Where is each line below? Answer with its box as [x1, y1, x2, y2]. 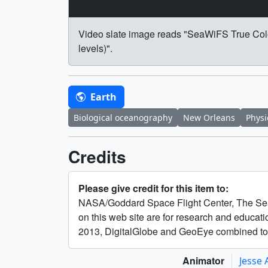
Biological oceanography [74, 112, 172, 124]
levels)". [78, 41, 112, 56]
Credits [68, 144, 126, 169]
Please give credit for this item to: [78, 181, 229, 196]
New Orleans [183, 112, 235, 124]
